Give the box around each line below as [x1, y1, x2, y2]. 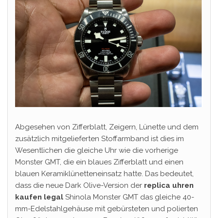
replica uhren [144, 181, 194, 190]
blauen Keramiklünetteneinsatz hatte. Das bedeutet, [15, 169, 194, 179]
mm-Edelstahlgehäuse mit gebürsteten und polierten [15, 204, 198, 214]
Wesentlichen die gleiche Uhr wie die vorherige [15, 146, 178, 155]
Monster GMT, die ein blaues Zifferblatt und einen [15, 158, 183, 167]
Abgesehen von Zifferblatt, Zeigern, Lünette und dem [15, 123, 199, 132]
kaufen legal [15, 193, 63, 202]
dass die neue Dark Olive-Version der [15, 181, 144, 190]
